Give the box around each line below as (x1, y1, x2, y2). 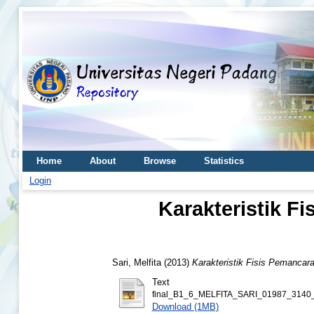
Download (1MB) (151, 301, 219, 312)
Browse (144, 156, 176, 166)
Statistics (204, 156, 244, 166)
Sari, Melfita (112, 257, 161, 268)
